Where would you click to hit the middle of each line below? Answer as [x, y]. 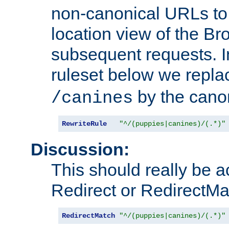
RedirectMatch [88, 216]
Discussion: [80, 150]
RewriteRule [84, 124]
